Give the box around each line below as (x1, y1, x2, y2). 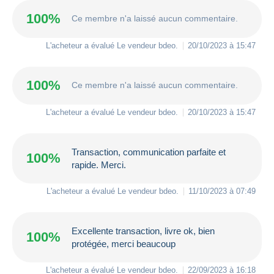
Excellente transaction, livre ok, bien (72, 225, 215, 236)
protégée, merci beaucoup (72, 238, 176, 249)
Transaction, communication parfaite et (72, 146, 226, 157)
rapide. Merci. (72, 159, 126, 170)
